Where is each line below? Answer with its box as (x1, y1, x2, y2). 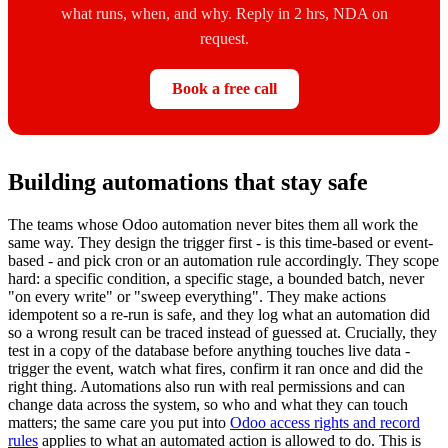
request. (199, 30, 249, 48)
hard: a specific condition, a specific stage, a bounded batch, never (8, 270, 424, 288)
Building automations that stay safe (8, 169, 368, 196)
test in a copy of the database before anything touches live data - (8, 342, 410, 360)
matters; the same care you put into (8, 414, 230, 432)
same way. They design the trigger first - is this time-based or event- (8, 234, 433, 252)
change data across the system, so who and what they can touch (8, 396, 408, 414)
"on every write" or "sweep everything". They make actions (8, 288, 386, 306)
